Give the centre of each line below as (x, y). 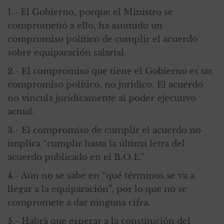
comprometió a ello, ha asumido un (85, 25)
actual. (21, 111)
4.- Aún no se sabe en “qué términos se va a (101, 175)
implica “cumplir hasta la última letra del (96, 143)
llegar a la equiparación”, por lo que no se (97, 189)
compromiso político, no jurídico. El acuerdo (105, 84)
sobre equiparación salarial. (67, 52)
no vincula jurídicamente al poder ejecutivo (102, 98)
